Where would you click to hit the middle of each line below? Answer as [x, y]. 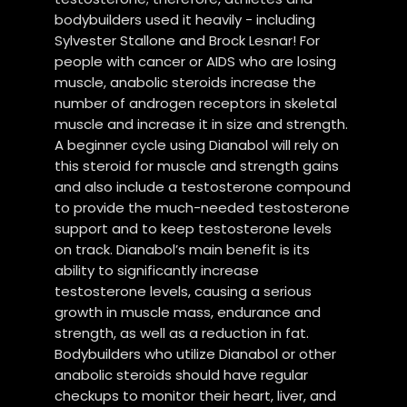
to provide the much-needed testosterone [203, 207]
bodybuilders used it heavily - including [185, 19]
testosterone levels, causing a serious [184, 291]
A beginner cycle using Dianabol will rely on [197, 144]
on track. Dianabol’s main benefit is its [183, 249]
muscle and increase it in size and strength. [202, 124]
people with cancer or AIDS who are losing [196, 61]
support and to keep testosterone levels [194, 228]
